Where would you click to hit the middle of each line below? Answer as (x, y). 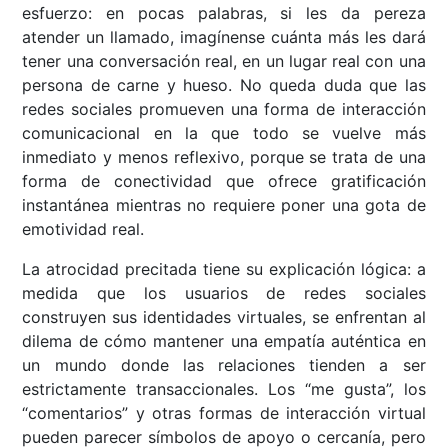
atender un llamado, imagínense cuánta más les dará (224, 37)
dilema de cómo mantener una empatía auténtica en (224, 341)
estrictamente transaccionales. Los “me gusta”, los (224, 389)
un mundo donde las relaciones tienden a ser (224, 365)
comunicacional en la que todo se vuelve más (224, 133)
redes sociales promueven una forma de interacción (224, 109)
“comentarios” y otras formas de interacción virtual (224, 413)
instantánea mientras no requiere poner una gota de (224, 205)
